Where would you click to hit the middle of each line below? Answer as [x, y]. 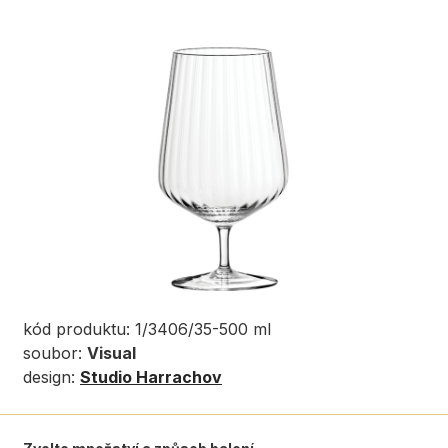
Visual [111, 353]
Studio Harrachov [151, 377]
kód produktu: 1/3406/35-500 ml [147, 329]
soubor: [55, 353]
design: [51, 377]
